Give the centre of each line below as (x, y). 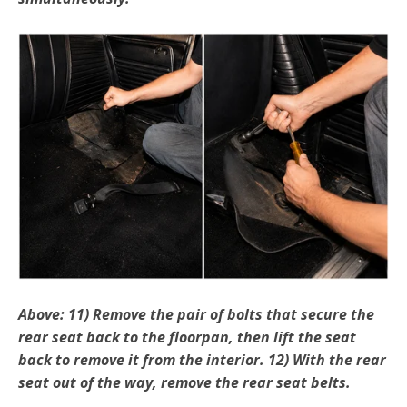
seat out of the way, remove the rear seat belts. (184, 382)
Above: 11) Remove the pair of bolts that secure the (196, 314)
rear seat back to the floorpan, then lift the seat (187, 337)
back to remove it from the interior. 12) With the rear (202, 359)
